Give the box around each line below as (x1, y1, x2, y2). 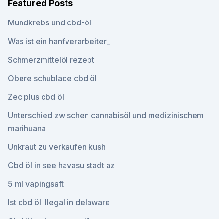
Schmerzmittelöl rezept (8, 55, 94, 65)
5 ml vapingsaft (8, 179, 64, 189)
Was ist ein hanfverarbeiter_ (8, 36, 110, 46)
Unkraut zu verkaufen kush (8, 142, 106, 152)
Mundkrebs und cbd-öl (8, 18, 91, 27)
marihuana (8, 123, 46, 133)
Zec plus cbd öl (8, 92, 64, 102)
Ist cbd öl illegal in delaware (8, 197, 110, 207)
